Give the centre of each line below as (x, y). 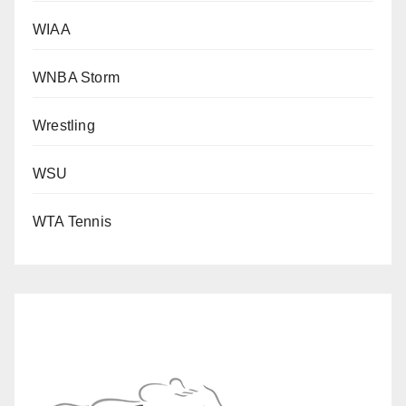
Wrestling (64, 126)
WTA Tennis (72, 222)
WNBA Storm (76, 78)
